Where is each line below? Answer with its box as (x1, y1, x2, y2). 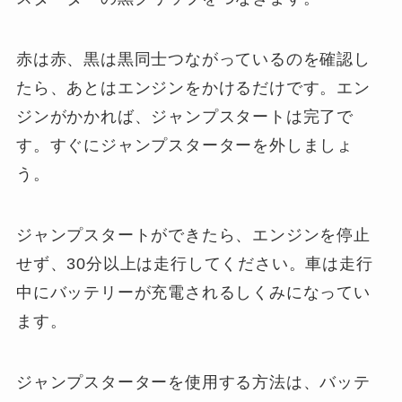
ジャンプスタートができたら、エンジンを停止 (15, 225, 371, 244)
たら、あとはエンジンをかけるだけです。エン (15, 78, 371, 97)
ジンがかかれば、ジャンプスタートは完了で (15, 107, 354, 126)
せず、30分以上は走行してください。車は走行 (15, 254, 373, 273)
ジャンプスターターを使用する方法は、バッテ (15, 372, 371, 391)
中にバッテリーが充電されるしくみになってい (15, 283, 371, 301)
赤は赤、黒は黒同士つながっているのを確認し (15, 49, 371, 68)
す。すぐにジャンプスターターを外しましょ (15, 135, 354, 154)
